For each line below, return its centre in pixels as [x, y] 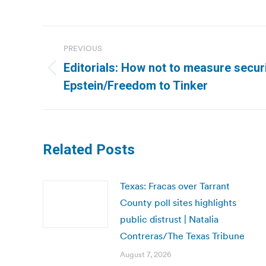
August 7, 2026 [146, 254]
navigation [90, 64]
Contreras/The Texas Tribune [182, 236]
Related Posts [89, 150]
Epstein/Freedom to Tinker [136, 85]
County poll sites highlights [178, 202]
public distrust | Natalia [169, 219]
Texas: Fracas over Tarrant [175, 186]
